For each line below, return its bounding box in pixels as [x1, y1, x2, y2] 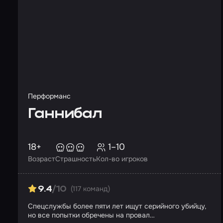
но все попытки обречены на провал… [28, 211, 155, 220]
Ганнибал [28, 107, 103, 121]
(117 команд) [70, 184, 110, 193]
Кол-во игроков [96, 154, 148, 163]
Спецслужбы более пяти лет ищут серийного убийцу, [28, 202, 207, 211]
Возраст [28, 154, 55, 163]
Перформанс [28, 92, 71, 101]
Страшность [55, 154, 96, 163]
